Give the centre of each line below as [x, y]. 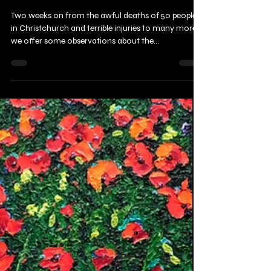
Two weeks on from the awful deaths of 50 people [104, 44]
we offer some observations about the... [85, 70]
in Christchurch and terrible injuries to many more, [105, 57]
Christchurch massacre [78, 23]
